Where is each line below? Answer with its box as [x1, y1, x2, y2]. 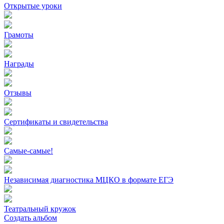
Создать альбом [4, 213, 57, 222]
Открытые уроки [4, 1, 62, 10]
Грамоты [4, 30, 33, 39]
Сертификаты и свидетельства [4, 117, 108, 126]
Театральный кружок [4, 204, 76, 213]
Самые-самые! [4, 146, 53, 155]
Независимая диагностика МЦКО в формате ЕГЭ [4, 175, 173, 184]
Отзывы [4, 88, 31, 97]
